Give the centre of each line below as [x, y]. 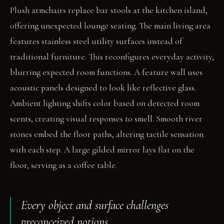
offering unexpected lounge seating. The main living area [110, 26]
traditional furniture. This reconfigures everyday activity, [112, 57]
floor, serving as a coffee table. [63, 165]
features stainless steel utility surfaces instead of [96, 41]
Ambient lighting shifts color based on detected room [105, 103]
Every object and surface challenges [95, 205]
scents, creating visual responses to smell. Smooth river [106, 119]
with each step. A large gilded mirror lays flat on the [102, 150]
